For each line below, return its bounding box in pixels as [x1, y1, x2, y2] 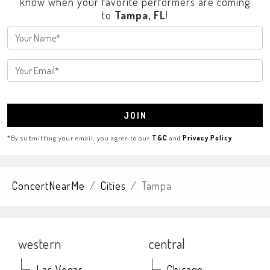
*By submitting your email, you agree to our [7, 133, 152, 142]
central [148, 235, 186, 252]
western [18, 235, 61, 252]
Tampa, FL [115, 8, 166, 22]
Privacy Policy [183, 133, 232, 142]
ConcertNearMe [12, 179, 85, 192]
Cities [101, 179, 126, 192]
